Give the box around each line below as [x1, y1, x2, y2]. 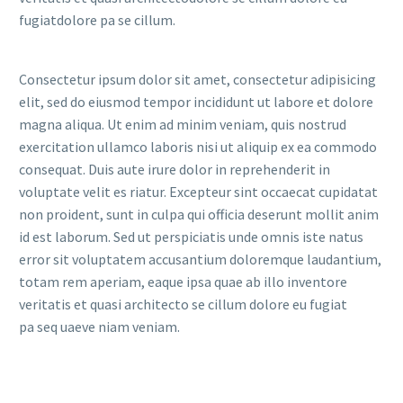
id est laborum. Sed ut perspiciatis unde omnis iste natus [19, 227, 363, 246]
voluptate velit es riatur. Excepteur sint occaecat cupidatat [19, 182, 378, 201]
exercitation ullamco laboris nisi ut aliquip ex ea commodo [19, 137, 377, 156]
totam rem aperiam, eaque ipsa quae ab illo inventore [19, 272, 347, 291]
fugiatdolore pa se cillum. [19, 11, 175, 30]
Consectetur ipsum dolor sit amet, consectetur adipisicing [19, 69, 376, 88]
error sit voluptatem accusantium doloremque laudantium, [19, 249, 381, 268]
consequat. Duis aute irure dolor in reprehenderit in [19, 159, 330, 178]
